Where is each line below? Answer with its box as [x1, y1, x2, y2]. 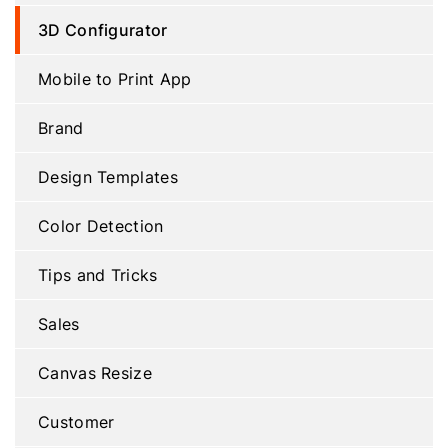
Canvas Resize [38, 361, 152, 384]
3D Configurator [38, 17, 168, 41]
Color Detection [38, 214, 164, 237]
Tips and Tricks [38, 263, 158, 286]
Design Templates [38, 165, 178, 188]
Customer [38, 410, 115, 433]
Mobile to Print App [38, 67, 192, 90]
